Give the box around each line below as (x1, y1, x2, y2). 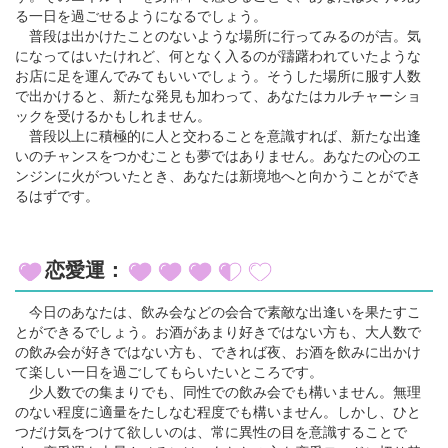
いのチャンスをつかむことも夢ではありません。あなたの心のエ (15, 147, 421, 164)
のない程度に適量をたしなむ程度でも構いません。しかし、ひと (15, 403, 421, 420)
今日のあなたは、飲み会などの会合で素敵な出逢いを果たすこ (15, 303, 421, 320)
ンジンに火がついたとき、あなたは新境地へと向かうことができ (15, 167, 421, 184)
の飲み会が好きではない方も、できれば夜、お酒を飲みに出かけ (15, 343, 421, 360)
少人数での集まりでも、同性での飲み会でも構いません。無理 (15, 383, 421, 400)
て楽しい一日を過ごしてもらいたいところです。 (15, 363, 323, 380)
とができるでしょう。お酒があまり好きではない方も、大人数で (15, 323, 421, 340)
